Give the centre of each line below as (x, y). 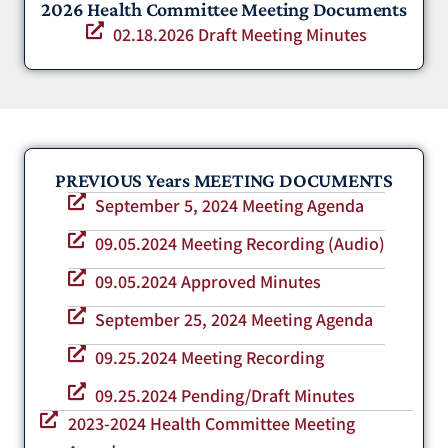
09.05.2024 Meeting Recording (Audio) (240, 243)
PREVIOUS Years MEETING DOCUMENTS (224, 179)
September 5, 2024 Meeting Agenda (230, 205)
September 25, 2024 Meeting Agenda (234, 319)
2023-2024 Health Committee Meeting (211, 423)
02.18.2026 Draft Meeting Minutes (240, 34)
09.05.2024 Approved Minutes (208, 281)
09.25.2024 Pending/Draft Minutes (225, 395)
